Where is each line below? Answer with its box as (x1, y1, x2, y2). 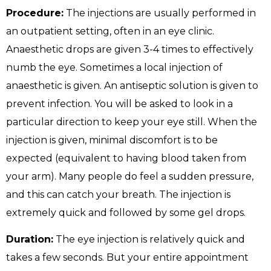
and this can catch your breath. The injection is (6, 188, 230, 200)
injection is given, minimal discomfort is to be (6, 134, 218, 146)
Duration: (6, 233, 53, 246)
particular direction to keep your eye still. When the (6, 116, 257, 128)
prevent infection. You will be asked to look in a (6, 97, 233, 109)
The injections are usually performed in (64, 7, 256, 19)
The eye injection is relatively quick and (53, 233, 245, 246)
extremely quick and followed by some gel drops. (6, 206, 246, 218)
